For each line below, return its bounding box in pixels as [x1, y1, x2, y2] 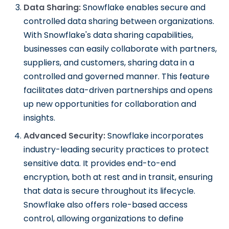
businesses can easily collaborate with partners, [24, 43, 217, 55]
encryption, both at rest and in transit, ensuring [24, 171, 213, 183]
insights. [24, 112, 56, 124]
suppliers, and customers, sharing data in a [24, 57, 195, 68]
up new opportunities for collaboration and [24, 98, 197, 110]
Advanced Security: [24, 130, 106, 142]
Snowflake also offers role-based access [24, 199, 188, 211]
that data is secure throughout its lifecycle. [24, 185, 196, 197]
